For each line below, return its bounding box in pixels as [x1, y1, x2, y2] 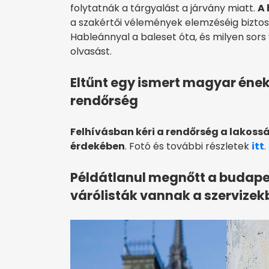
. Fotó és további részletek [125, 139, 252, 153]
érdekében [70, 139, 125, 153]
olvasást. [70, 44, 112, 58]
